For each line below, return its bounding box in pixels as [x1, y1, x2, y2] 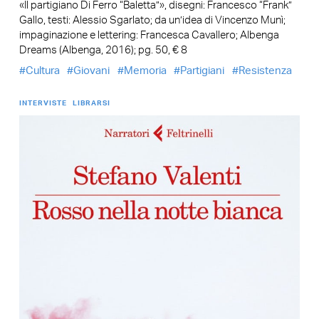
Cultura [25, 65, 60, 76]
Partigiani [180, 65, 225, 76]
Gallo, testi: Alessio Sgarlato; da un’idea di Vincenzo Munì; [19, 15, 286, 26]
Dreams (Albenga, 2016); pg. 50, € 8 [19, 45, 187, 56]
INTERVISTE [19, 99, 67, 107]
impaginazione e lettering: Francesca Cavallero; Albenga [19, 30, 279, 41]
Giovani [73, 65, 110, 76]
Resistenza [238, 65, 292, 76]
